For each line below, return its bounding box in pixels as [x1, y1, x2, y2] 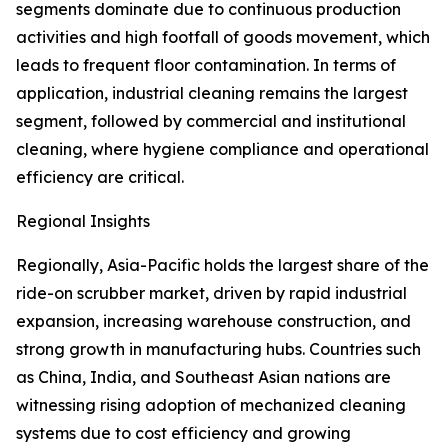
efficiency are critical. [16, 167, 184, 188]
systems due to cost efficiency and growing [16, 423, 351, 444]
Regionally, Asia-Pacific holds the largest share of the [16, 255, 429, 276]
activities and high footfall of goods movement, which [16, 27, 430, 48]
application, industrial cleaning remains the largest [16, 83, 408, 104]
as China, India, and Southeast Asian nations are [16, 367, 391, 388]
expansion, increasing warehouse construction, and [16, 311, 411, 332]
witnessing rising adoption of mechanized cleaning [16, 395, 406, 416]
